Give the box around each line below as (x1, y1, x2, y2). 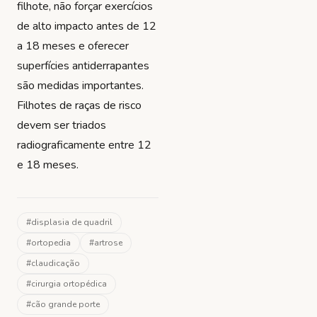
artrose (94, 236, 122, 248)
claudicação (31, 257, 80, 269)
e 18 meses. (17, 156, 79, 173)
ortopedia (31, 236, 71, 248)
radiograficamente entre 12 (17, 137, 151, 153)
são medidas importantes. (17, 77, 144, 93)
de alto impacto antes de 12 (17, 18, 156, 34)
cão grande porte (31, 298, 100, 310)
